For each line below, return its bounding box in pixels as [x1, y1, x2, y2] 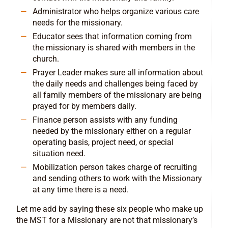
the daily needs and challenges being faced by [33, 79, 198, 89]
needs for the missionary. [33, 18, 125, 28]
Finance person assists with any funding [33, 115, 178, 125]
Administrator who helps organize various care [33, 7, 199, 17]
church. [33, 54, 59, 64]
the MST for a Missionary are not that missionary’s [16, 215, 197, 225]
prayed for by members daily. [33, 101, 136, 111]
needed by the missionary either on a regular [33, 126, 191, 136]
